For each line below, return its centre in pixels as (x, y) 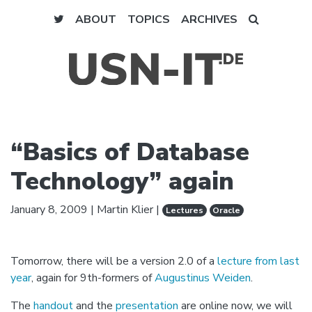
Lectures (184, 210)
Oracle (227, 210)
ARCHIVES (209, 19)
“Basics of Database (130, 151)
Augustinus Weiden (203, 278)
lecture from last (258, 261)
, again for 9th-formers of (93, 278)
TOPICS (148, 19)
